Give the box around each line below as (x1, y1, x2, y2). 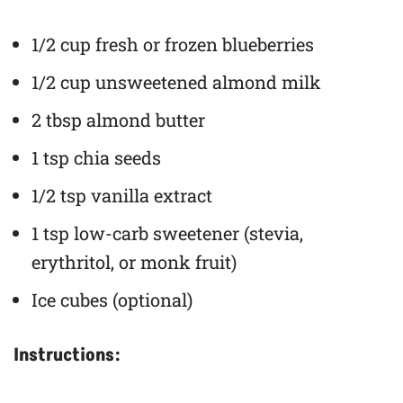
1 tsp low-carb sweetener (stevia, (31, 220, 303, 245)
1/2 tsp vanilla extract (31, 183, 212, 207)
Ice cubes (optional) (31, 287, 193, 311)
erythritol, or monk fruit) (31, 249, 237, 273)
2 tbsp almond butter (31, 107, 205, 131)
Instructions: (13, 342, 121, 368)
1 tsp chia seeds (31, 145, 161, 169)
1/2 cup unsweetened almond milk (31, 69, 321, 94)
